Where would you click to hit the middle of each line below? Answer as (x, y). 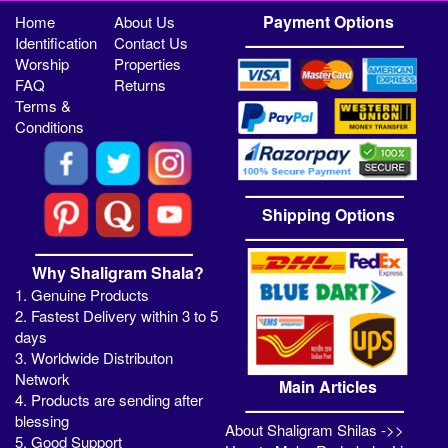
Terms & (43, 106)
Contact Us (151, 43)
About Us (145, 22)
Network (42, 379)
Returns (140, 85)
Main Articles (328, 387)
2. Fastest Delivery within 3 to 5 (116, 316)
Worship (42, 64)
